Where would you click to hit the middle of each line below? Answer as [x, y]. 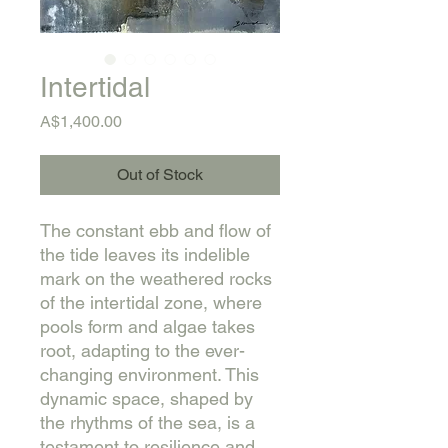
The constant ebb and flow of [155, 230]
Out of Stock [160, 174]
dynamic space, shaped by [146, 398]
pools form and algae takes [147, 326]
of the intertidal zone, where [151, 302]
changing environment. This [149, 374]
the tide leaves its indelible [145, 254]
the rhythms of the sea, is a [147, 422]
